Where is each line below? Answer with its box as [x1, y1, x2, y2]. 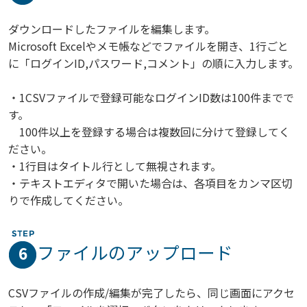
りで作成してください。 [8, 191, 129, 208]
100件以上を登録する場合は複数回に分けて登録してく [8, 123, 290, 140]
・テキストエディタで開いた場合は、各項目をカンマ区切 [8, 174, 293, 191]
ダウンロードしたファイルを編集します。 [8, 20, 215, 37]
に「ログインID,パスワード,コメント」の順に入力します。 [8, 54, 299, 71]
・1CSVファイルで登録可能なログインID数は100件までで [8, 88, 294, 106]
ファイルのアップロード [37, 238, 233, 265]
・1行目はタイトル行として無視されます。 [8, 157, 221, 174]
